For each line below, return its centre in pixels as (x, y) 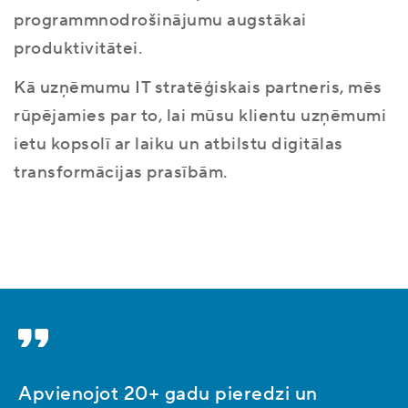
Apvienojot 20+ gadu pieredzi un (168, 394)
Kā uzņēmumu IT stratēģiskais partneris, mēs (198, 87)
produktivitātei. (78, 48)
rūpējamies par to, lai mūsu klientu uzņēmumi (200, 116)
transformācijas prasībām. (121, 172)
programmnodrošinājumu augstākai (160, 20)
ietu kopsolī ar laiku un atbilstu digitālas (178, 144)
